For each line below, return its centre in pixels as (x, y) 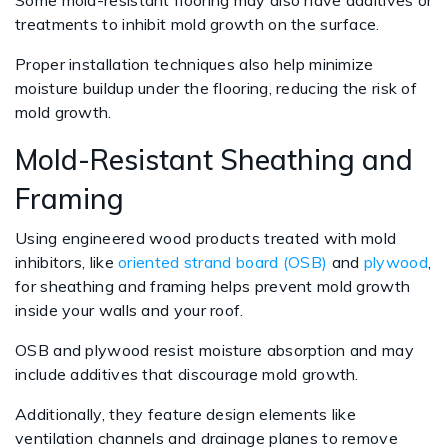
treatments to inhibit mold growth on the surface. (197, 24)
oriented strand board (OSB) (223, 262)
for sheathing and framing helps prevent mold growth (213, 286)
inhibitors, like (67, 262)
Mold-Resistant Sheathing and (214, 159)
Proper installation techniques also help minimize (194, 64)
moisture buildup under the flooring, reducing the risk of (216, 88)
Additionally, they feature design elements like (186, 414)
